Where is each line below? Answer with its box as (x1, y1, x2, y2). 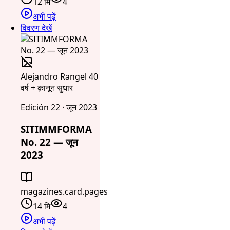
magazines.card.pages (21, 185, 108, 197)
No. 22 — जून (21, 136, 78, 149)
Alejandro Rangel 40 (21, 71, 98, 83)
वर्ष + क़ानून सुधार (21, 82, 73, 94)
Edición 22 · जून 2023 (21, 102, 97, 113)
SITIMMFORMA (21, 123, 92, 136)
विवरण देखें (21, 22, 52, 34)
